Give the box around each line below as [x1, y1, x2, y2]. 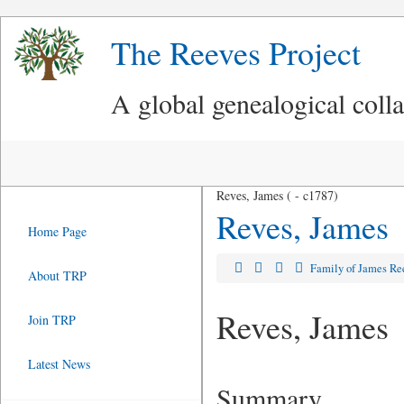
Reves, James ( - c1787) [216, 187, 338, 204]
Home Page [28, 223, 87, 240]
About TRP [28, 267, 87, 284]
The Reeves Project [111, 31, 361, 74]
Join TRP [28, 311, 76, 328]
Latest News [28, 355, 90, 372]
